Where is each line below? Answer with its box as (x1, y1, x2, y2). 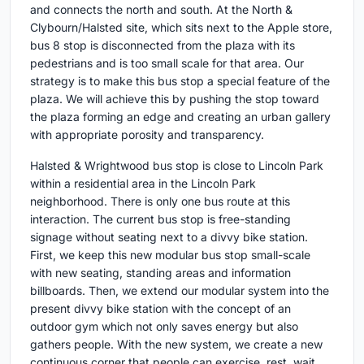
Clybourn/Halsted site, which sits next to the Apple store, (30, 20, 332, 34)
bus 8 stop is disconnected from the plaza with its (30, 38, 295, 52)
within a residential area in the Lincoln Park (30, 176, 256, 190)
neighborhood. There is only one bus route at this (30, 194, 290, 208)
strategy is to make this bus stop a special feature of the (30, 74, 330, 88)
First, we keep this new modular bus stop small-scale (30, 248, 310, 262)
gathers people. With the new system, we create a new (30, 337, 323, 351)
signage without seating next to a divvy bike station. (30, 230, 308, 244)
